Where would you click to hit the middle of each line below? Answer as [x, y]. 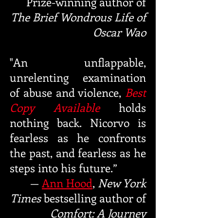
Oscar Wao [119, 32]
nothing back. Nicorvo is [78, 123]
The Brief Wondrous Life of [78, 17]
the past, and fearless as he [78, 153]
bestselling [69, 198]
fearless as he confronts [78, 138]
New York [122, 183]
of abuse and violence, [67, 92]
